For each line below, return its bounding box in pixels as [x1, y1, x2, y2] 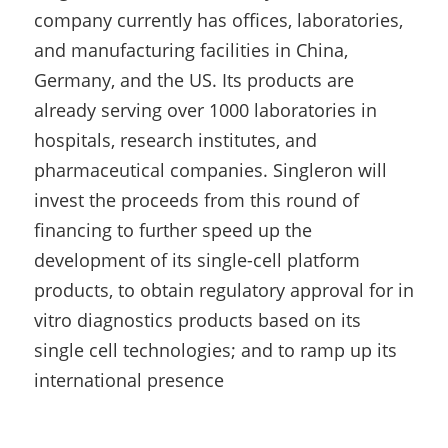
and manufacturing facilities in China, [34, 37, 348, 62]
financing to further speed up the [34, 217, 312, 242]
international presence [34, 367, 224, 392]
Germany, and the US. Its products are [34, 67, 354, 92]
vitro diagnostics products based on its [34, 307, 361, 332]
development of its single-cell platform [34, 247, 360, 272]
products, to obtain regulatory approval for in [34, 277, 414, 302]
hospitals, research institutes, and [34, 127, 317, 152]
